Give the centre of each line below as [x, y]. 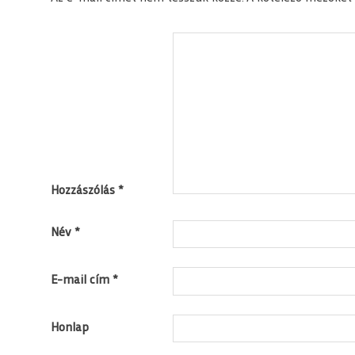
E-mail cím [82, 281]
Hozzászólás [84, 191]
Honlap [70, 328]
